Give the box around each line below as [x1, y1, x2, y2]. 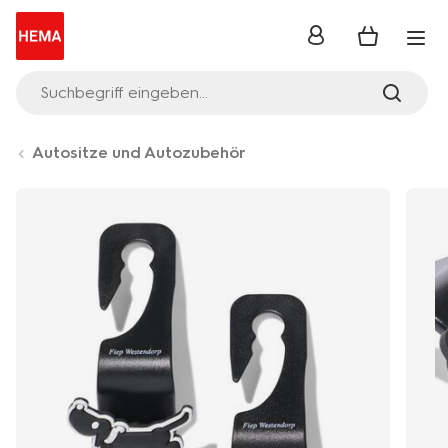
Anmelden [305, 31, 384, 51]
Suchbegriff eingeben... [40, 83, 208, 102]
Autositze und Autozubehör [32, 143, 246, 162]
